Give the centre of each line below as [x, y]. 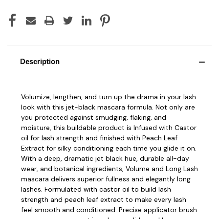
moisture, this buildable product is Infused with [98, 127]
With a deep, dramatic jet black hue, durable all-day [105, 158]
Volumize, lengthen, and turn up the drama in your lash [109, 97]
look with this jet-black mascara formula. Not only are [108, 107]
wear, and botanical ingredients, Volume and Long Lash [109, 168]
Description [40, 61]
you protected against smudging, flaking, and [94, 117]
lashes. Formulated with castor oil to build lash [96, 189]
